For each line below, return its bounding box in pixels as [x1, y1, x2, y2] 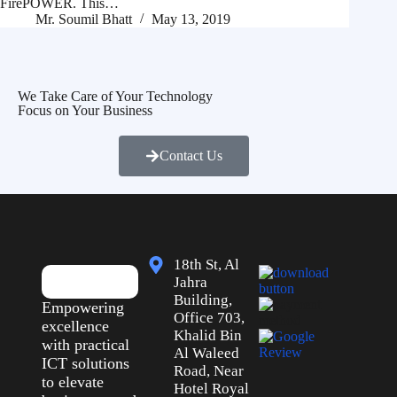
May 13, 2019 [152, 12, 230, 27]
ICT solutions [41, 354, 129, 373]
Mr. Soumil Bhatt [35, 12, 132, 27]
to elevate [41, 373, 104, 392]
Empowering [41, 299, 124, 317]
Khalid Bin [174, 327, 243, 345]
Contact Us [159, 148, 222, 164]
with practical [41, 336, 129, 354]
